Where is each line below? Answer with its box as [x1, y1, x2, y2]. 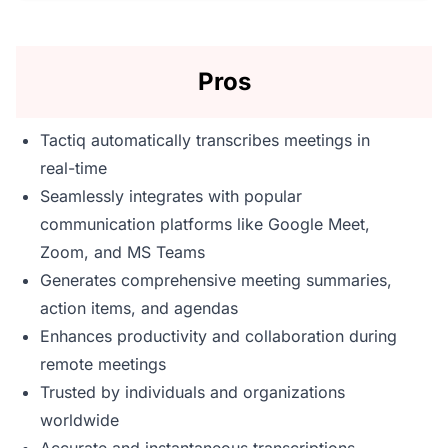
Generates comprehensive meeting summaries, [40, 270, 392, 290]
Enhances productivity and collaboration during [40, 326, 397, 346]
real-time [40, 158, 107, 178]
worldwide [40, 410, 119, 430]
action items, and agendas [40, 298, 238, 318]
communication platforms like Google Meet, [40, 214, 370, 234]
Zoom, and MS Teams [40, 242, 205, 262]
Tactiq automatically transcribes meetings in [40, 130, 370, 150]
